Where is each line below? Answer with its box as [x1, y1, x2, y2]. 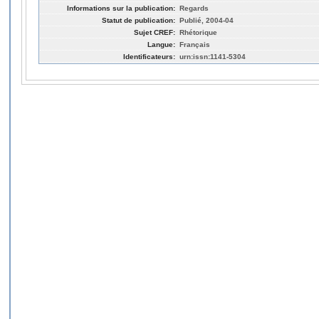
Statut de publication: [102, 16, 175, 24]
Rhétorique [179, 28, 217, 36]
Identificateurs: [123, 52, 175, 61]
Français [179, 40, 210, 48]
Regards [179, 4, 209, 12]
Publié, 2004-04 [179, 16, 234, 24]
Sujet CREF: [134, 28, 175, 36]
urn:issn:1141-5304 [179, 52, 246, 61]
